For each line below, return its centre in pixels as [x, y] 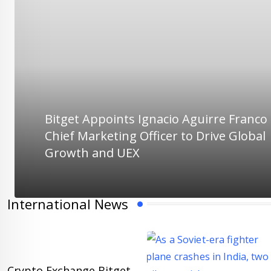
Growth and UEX [92, 153]
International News [68, 204]
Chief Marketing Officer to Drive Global [155, 136]
